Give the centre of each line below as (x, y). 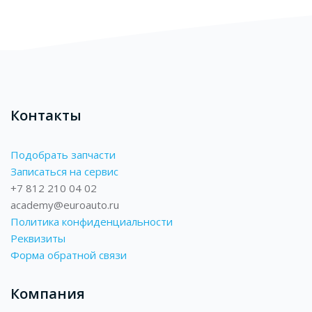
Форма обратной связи (69, 255)
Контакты (46, 115)
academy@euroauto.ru (65, 205)
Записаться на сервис (64, 171)
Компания (48, 294)
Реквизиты (38, 238)
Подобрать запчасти (63, 155)
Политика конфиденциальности (92, 221)
